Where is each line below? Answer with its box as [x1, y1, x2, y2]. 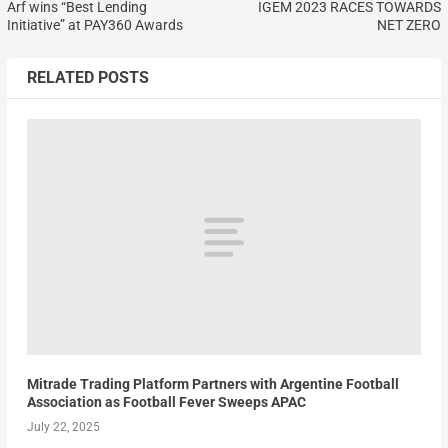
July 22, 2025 [26, 420, 100, 435]
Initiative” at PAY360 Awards [6, 16, 183, 33]
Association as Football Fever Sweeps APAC [26, 394, 306, 411]
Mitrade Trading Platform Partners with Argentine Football [26, 376, 399, 393]
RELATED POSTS [26, 67, 149, 87]
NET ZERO [377, 16, 442, 33]
